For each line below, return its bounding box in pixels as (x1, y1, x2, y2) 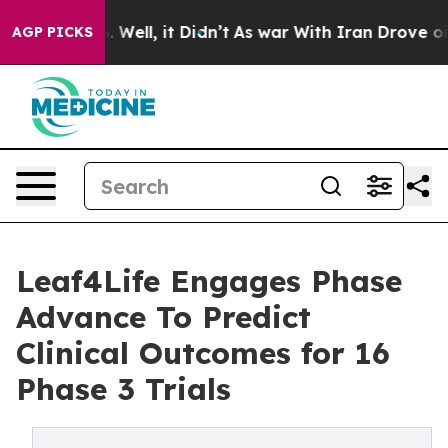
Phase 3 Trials (16, 370, 231, 408)
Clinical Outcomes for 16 (16, 334, 390, 372)
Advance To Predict (16, 298, 311, 336)
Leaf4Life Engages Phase (16, 262, 402, 300)
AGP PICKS (12, 23, 93, 41)
